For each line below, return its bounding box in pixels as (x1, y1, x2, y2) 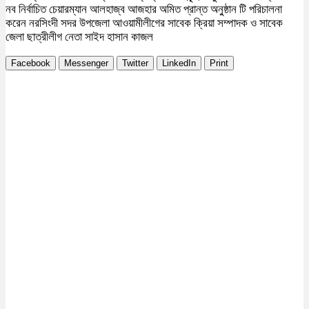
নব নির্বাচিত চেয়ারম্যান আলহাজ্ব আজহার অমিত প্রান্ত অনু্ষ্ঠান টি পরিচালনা (6, 2, 282, 16)
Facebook (11, 57, 50, 68)
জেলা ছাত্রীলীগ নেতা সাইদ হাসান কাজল (6, 30, 153, 43)
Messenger (64, 57, 108, 68)
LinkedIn (162, 57, 196, 68)
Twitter (122, 57, 148, 68)
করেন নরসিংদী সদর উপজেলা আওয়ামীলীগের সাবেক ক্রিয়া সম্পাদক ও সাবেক (6, 16, 283, 30)
